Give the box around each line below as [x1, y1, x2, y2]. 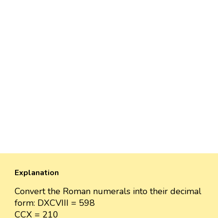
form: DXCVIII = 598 [15, 197, 95, 209]
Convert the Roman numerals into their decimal [15, 185, 201, 198]
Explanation [15, 167, 59, 179]
